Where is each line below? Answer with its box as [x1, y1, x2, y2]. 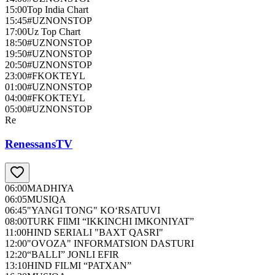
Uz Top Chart [27, 26, 80, 37]
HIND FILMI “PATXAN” [27, 260, 131, 271]
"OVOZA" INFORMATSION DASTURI [27, 238, 194, 249]
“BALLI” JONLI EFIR [27, 249, 119, 260]
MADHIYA [27, 182, 74, 193]
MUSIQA [27, 193, 66, 204]
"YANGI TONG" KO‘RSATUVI [27, 204, 160, 215]
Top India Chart [27, 4, 88, 15]
